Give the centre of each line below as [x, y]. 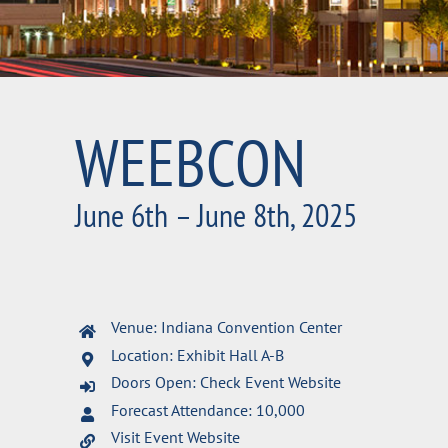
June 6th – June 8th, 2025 [216, 215]
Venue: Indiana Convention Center [226, 327]
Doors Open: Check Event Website [226, 382]
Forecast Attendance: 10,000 [208, 409]
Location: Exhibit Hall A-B [197, 354]
